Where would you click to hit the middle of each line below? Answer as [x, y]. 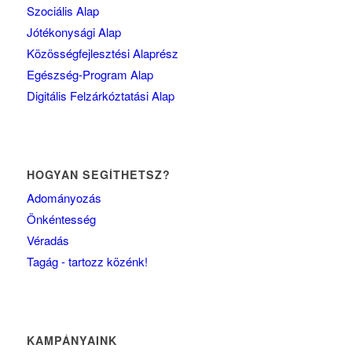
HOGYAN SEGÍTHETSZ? [98, 175]
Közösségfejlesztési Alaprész [102, 53]
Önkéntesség [61, 219]
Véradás [48, 240]
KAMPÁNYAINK [71, 341]
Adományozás [64, 198]
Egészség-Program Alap [90, 75]
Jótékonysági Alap [73, 32]
